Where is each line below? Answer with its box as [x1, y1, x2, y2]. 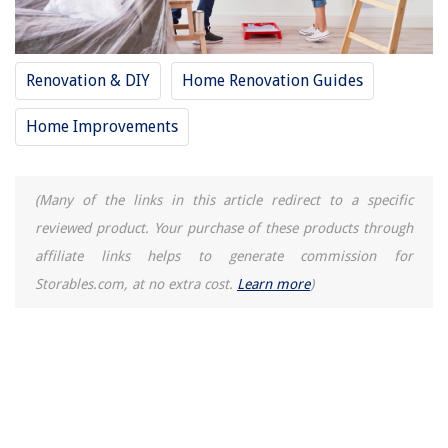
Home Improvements [26, 116, 178, 136]
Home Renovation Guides [182, 70, 363, 90]
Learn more [237, 275, 310, 292]
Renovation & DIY [26, 70, 150, 90]
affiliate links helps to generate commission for [35, 247, 413, 264]
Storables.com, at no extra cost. [35, 275, 237, 292]
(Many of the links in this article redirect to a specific [35, 191, 413, 208]
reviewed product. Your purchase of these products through [35, 219, 413, 236]
